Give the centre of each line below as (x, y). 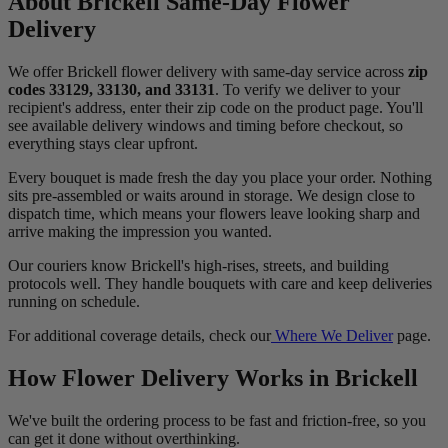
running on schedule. (74, 302)
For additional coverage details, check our (139, 336)
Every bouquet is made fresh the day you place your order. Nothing (220, 178)
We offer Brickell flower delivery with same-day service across (208, 72)
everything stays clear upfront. (103, 144)
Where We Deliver (332, 336)
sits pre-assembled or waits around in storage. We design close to (211, 196)
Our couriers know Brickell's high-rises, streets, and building (198, 266)
